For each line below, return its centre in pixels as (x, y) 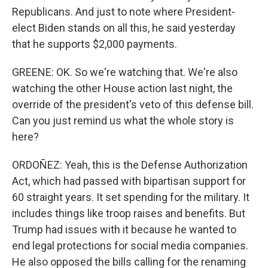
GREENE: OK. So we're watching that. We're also (125, 72)
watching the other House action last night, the (122, 88)
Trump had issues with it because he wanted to (124, 229)
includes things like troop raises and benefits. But (129, 213)
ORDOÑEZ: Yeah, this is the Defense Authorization (130, 165)
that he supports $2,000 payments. (95, 44)
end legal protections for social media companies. (130, 246)
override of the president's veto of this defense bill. (133, 104)
